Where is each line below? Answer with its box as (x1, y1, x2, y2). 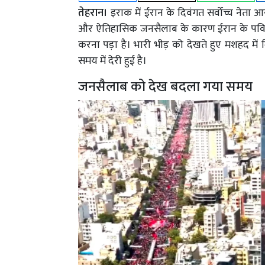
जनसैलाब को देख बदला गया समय (78, 75, 253, 99)
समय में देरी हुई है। (78, 52, 147, 70)
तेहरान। (78, 4, 108, 22)
